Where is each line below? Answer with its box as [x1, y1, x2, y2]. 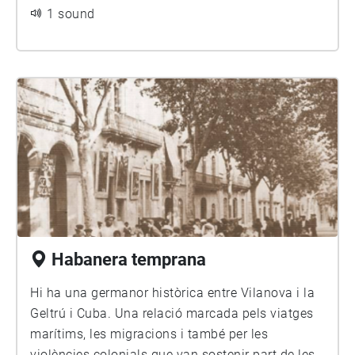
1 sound [47, 6, 95, 21]
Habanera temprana [52, 250, 206, 269]
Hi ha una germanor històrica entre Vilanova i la [30, 285, 152, 300]
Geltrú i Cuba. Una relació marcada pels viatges [30, 306, 314, 321]
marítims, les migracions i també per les [30, 326, 268, 342]
